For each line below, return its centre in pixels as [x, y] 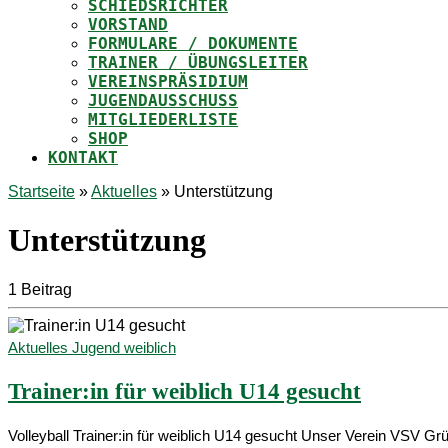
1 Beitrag [40, 289]
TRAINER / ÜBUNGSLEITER [198, 62]
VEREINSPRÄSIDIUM [168, 81]
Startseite [41, 191]
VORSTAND [128, 24]
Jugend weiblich [124, 347]
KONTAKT [83, 157]
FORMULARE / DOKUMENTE [193, 43]
